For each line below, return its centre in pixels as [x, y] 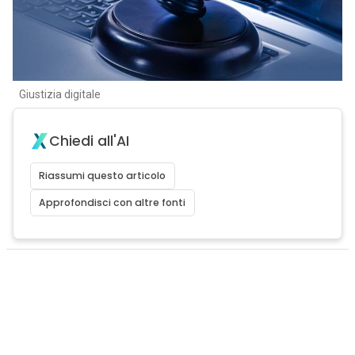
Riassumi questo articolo [103, 176]
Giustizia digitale [59, 94]
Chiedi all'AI [89, 141]
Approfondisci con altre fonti [113, 202]
